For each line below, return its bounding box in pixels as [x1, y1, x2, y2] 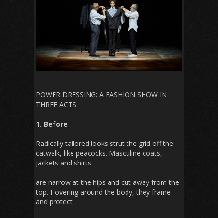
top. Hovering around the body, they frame [36, 187, 171, 197]
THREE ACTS [36, 100, 76, 109]
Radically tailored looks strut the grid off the [36, 139, 173, 148]
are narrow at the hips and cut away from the [36, 178, 179, 187]
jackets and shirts [36, 158, 91, 168]
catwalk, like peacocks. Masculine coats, [36, 148, 162, 158]
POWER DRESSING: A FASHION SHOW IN [36, 90, 167, 100]
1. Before [36, 119, 68, 129]
